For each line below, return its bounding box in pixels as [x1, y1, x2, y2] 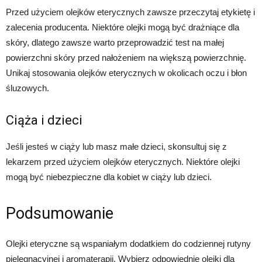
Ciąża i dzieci [6, 113, 82, 128]
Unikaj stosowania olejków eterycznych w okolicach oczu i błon [6, 68, 247, 78]
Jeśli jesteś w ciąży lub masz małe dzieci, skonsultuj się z [6, 142, 227, 152]
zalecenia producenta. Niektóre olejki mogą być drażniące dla [6, 22, 239, 33]
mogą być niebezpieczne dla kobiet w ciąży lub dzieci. [6, 172, 212, 182]
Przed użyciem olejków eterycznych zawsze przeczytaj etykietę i [6, 7, 255, 18]
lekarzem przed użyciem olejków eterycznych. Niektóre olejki [6, 157, 240, 167]
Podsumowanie [6, 204, 113, 223]
